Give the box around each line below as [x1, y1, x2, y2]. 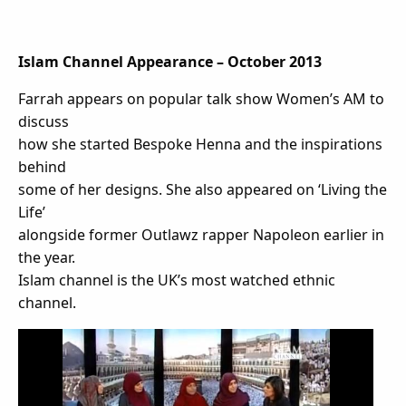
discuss [18, 111, 69, 131]
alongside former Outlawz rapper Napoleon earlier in [18, 224, 384, 245]
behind [18, 156, 66, 177]
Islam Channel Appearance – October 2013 [18, 51, 322, 72]
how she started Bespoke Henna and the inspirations [18, 133, 382, 154]
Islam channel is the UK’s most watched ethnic [18, 269, 335, 290]
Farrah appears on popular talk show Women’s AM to [18, 88, 384, 109]
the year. [18, 246, 75, 267]
